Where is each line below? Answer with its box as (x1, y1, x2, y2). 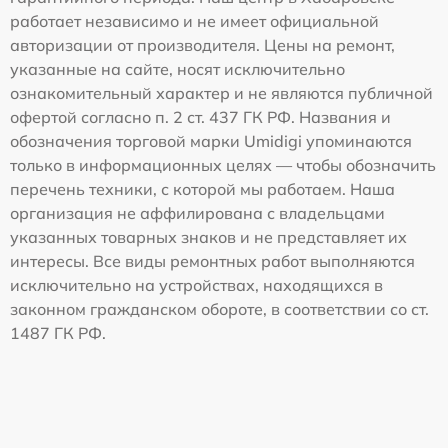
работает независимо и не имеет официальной (10, 11, 379, 32)
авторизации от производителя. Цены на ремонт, (10, 35, 395, 56)
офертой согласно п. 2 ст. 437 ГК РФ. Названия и (10, 107, 391, 128)
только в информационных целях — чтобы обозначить (10, 155, 436, 176)
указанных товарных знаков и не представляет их (10, 227, 407, 248)
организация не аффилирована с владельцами (10, 203, 385, 224)
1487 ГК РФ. (10, 323, 106, 344)
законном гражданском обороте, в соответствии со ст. (10, 299, 429, 320)
